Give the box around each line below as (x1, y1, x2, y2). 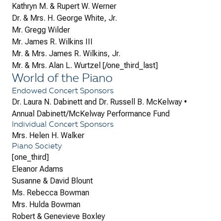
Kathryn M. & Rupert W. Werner (12, 1, 116, 11)
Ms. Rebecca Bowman (12, 188, 89, 198)
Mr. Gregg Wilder (12, 25, 70, 35)
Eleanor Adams (12, 164, 63, 174)
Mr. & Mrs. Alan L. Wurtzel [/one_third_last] (12, 61, 158, 71)
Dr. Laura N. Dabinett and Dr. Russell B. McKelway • (12, 97, 187, 107)
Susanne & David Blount (12, 176, 93, 186)
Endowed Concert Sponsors (12, 87, 113, 96)
